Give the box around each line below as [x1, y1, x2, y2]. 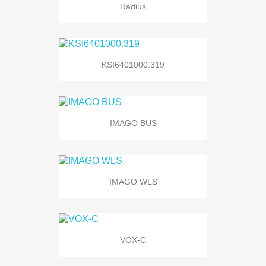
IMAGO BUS [109, 118, 157, 128]
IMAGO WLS [109, 176, 157, 186]
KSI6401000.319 [102, 59, 164, 69]
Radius [120, 1, 146, 11]
